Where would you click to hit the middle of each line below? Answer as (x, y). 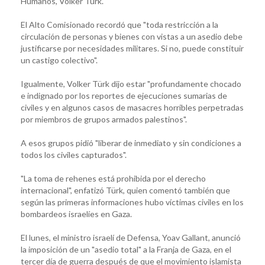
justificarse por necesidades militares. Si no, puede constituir (132, 48)
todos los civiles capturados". (74, 154)
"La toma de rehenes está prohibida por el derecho (113, 178)
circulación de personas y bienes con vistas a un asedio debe (132, 36)
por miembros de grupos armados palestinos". (104, 119)
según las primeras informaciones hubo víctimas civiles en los (132, 202)
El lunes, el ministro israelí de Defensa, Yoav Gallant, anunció (131, 237)
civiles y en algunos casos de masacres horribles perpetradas (132, 107)
